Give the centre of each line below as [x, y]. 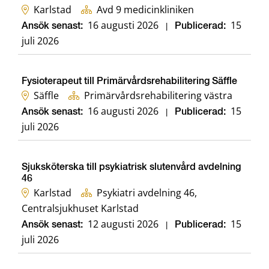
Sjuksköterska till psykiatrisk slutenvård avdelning [131, 168]
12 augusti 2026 [123, 224]
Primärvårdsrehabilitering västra [158, 96]
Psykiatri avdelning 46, [147, 193]
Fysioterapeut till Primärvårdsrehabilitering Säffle [129, 82]
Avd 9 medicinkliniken [145, 10]
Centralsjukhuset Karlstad [80, 209]
